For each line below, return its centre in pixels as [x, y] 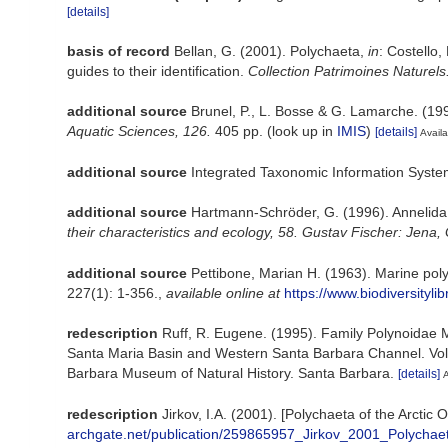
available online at [223, 292]
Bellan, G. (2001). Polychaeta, [271, 51]
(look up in [300, 131]
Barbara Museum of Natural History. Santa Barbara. [230, 372]
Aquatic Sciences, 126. [139, 131]
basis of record [118, 51]
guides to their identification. [157, 71]
